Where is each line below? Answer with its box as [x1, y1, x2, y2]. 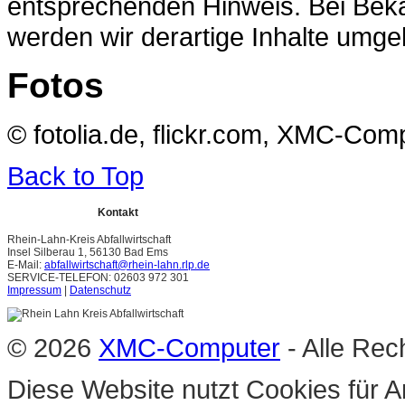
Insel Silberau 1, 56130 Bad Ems [7, 246, 168, 259]
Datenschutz [70, 284, 131, 297]
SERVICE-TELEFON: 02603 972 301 [7, 271, 189, 285]
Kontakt [97, 206, 138, 220]
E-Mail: [7, 259, 44, 272]
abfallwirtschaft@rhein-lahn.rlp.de [44, 259, 210, 272]
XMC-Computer [99, 333, 280, 363]
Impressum [7, 284, 61, 297]
